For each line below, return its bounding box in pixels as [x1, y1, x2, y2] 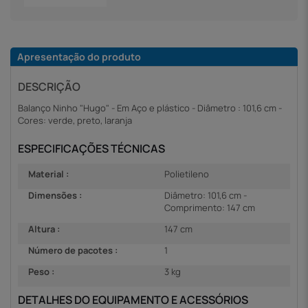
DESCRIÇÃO [18, 78, 80, 94]
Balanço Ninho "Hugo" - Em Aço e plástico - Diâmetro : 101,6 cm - [18, 101, 282, 114]
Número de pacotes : [28, 244, 118, 257]
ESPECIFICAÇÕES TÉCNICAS [18, 140, 165, 156]
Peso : [28, 265, 54, 278]
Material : [28, 168, 69, 181]
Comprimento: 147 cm [164, 201, 255, 214]
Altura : [28, 223, 60, 236]
